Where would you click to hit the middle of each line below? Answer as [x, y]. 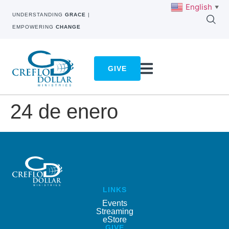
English [199, 7]
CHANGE [68, 27]
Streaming [114, 211]
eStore [114, 219]
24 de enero [64, 112]
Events [114, 203]
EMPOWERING [34, 27]
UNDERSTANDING [39, 15]
